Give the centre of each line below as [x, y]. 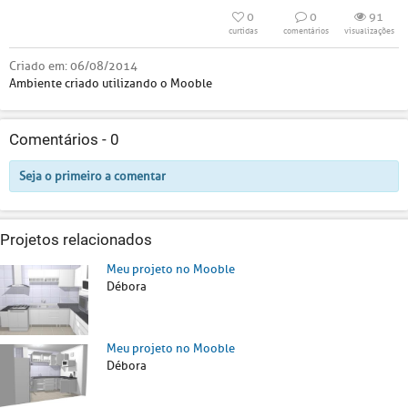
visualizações [369, 31]
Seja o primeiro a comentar [92, 176]
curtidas [243, 31]
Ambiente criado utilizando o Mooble [111, 83]
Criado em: [40, 66]
